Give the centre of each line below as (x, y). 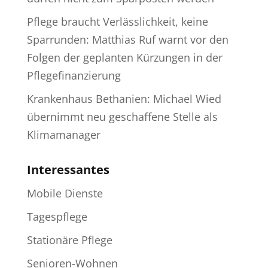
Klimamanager (63, 134)
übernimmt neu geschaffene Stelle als (122, 116)
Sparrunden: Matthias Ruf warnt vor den (127, 39)
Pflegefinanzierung (74, 75)
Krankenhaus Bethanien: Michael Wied (124, 98)
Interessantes (68, 169)
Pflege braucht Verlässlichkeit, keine (117, 21)
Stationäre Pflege (69, 240)
